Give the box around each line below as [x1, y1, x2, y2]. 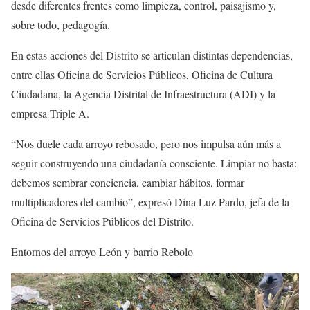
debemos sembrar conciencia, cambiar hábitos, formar [11, 174, 244, 190]
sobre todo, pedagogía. [11, 17, 110, 32]
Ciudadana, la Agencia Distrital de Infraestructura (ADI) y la [11, 86, 275, 101]
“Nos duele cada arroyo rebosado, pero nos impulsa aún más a [11, 136, 281, 151]
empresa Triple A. [11, 105, 89, 120]
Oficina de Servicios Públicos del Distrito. [11, 213, 194, 228]
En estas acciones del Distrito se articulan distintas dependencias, [11, 47, 293, 62]
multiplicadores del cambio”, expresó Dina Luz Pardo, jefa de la [11, 194, 289, 209]
